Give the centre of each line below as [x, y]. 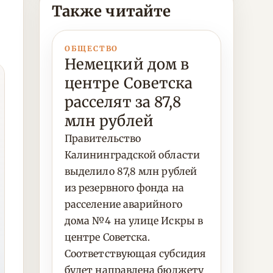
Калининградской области [132, 155]
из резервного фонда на [124, 188]
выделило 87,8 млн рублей [131, 171]
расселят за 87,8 [123, 102]
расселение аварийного [123, 204]
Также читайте [112, 11]
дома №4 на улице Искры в [134, 221]
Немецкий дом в [127, 64]
